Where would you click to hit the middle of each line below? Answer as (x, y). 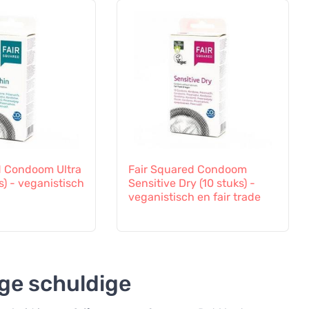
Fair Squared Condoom (187, 170)
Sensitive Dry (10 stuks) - (191, 183)
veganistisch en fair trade (194, 197)
